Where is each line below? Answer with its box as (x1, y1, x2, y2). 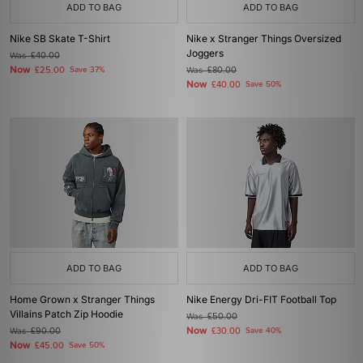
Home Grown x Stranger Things (10, 293, 155, 305)
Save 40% (246, 326, 281, 335)
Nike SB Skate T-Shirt (10, 32, 110, 45)
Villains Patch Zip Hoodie (10, 308, 123, 320)
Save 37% (70, 65, 105, 75)
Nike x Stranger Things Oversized (186, 32, 341, 45)
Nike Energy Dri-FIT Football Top (186, 293, 336, 305)
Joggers (186, 47, 224, 59)
